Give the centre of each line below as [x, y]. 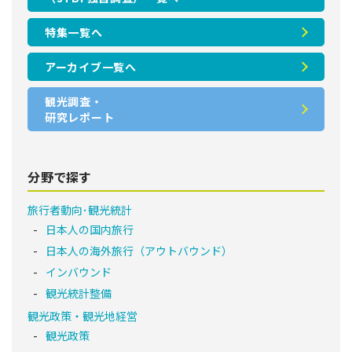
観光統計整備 [79, 293]
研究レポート [80, 117]
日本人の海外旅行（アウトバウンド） [139, 251]
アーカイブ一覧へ [91, 66]
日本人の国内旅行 [90, 230]
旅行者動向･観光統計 [80, 210]
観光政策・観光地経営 [82, 315]
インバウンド [79, 272]
